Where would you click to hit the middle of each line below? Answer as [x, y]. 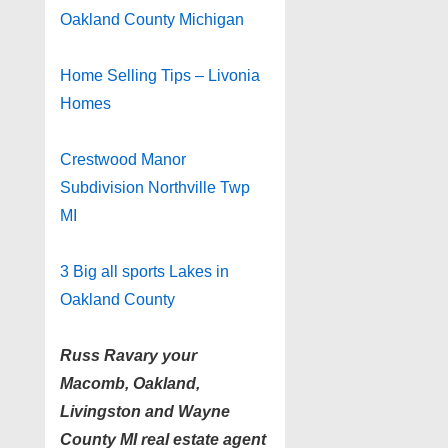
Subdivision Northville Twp [155, 187]
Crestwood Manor [123, 159]
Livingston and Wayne [145, 411]
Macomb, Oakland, [130, 383]
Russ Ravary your [128, 355]
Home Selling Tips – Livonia [160, 75]
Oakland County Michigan [152, 19]
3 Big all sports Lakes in [144, 271]
